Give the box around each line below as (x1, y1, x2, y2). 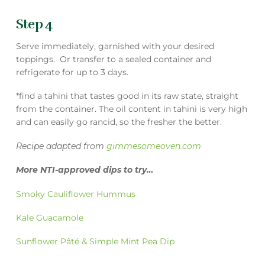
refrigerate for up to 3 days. (15, 67, 128, 78)
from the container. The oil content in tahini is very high (15, 104, 247, 115)
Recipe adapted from (15, 140, 106, 151)
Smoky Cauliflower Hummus (15, 188, 135, 199)
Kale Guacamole (15, 212, 83, 223)
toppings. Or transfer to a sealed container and (15, 54, 211, 65)
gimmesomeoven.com (106, 140, 201, 151)
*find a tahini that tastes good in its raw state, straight (15, 91, 238, 102)
